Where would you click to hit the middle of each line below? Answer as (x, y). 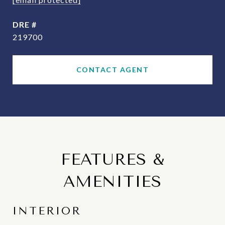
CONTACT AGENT (113, 70)
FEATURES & (113, 159)
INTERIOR (47, 211)
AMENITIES (113, 182)
